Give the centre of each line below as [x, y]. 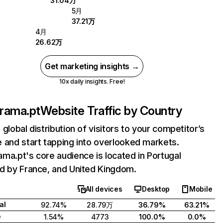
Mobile [201, 189]
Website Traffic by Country [111, 111]
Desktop [156, 189]
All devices [104, 189]
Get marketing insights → [92, 66]
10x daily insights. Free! [92, 81]
